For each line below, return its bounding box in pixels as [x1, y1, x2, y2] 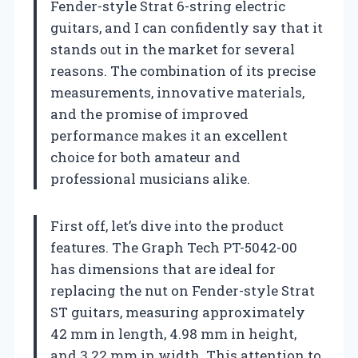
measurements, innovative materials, [50, 82, 304, 101]
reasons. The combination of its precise [50, 61, 316, 80]
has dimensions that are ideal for [50, 259, 276, 278]
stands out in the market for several [50, 39, 295, 58]
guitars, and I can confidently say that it [50, 18, 323, 37]
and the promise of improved [50, 104, 249, 123]
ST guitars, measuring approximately [50, 302, 305, 321]
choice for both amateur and [50, 147, 241, 166]
